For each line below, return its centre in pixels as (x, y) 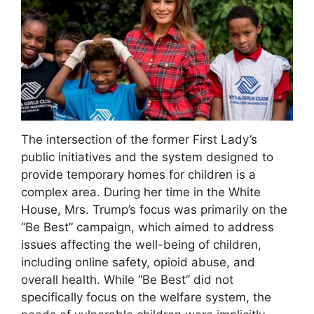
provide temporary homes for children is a (138, 174)
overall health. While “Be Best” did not (127, 279)
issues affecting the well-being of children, (141, 244)
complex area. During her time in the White (141, 192)
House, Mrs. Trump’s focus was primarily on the (154, 209)
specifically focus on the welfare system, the (146, 297)
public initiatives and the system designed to (147, 157)
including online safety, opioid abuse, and (138, 262)
